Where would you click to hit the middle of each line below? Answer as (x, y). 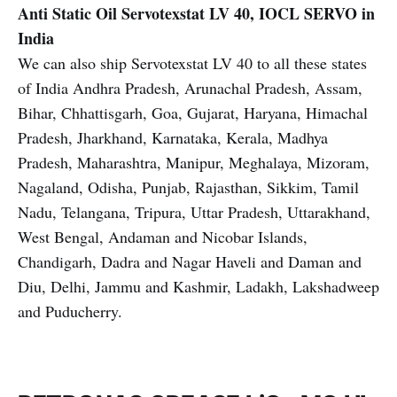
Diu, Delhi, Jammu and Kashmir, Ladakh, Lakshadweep (198, 286)
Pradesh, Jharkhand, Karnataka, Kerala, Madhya (173, 137)
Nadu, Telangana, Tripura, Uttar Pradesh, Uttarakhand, (194, 212)
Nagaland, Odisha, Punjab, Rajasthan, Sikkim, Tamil (188, 187)
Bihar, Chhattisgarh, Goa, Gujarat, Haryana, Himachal (193, 113)
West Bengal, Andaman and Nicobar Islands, (163, 237)
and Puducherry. (70, 311)
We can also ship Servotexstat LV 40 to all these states (192, 63)
